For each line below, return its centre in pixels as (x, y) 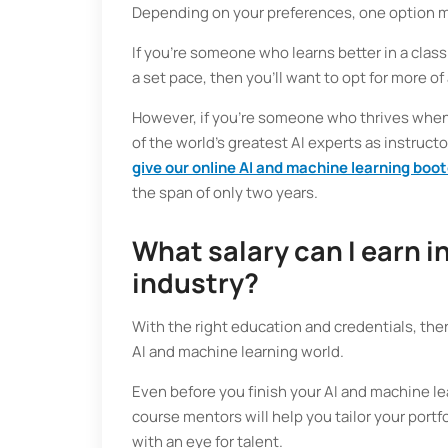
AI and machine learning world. (238, 351)
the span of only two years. (225, 192)
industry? (195, 282)
